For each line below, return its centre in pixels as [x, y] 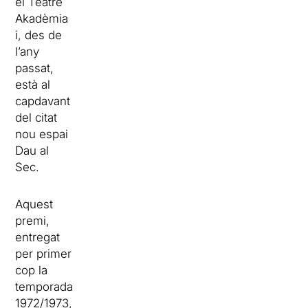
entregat [38, 238]
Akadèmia [42, 19]
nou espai [42, 134]
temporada [44, 287]
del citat [36, 118]
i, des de [39, 35]
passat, [35, 68]
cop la [32, 271]
